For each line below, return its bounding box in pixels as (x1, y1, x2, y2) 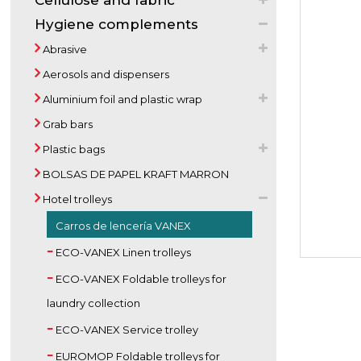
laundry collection (47, 297, 141, 309)
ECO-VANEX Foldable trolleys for (53, 272, 227, 285)
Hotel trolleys (40, 193, 113, 205)
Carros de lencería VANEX (53, 219, 192, 232)
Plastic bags (40, 143, 106, 156)
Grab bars (40, 118, 93, 131)
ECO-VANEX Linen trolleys (53, 246, 192, 259)
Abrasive (40, 43, 88, 56)
